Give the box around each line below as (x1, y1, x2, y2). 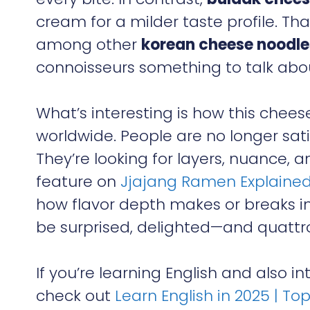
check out (36, 284, 115, 307)
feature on (36, 170, 120, 192)
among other (36, 33, 141, 55)
